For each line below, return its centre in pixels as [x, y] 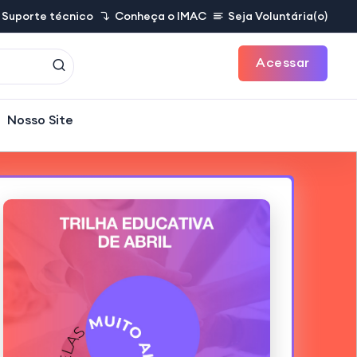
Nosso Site [40, 120]
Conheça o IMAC [160, 16]
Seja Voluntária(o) [277, 16]
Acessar [283, 62]
